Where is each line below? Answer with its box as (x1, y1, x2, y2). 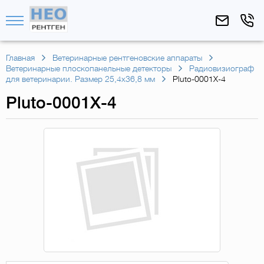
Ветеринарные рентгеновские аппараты (52, 53, 202, 62)
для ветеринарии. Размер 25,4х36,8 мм (6, 74, 155, 84)
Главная (6, 53, 35, 62)
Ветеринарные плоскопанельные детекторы (6, 64, 171, 73)
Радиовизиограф (189, 64, 254, 73)
